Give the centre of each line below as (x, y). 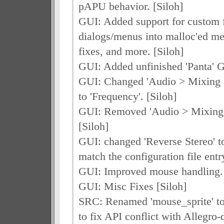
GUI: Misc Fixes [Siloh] (132, 186)
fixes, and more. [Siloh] (131, 51)
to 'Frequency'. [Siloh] (127, 96)
